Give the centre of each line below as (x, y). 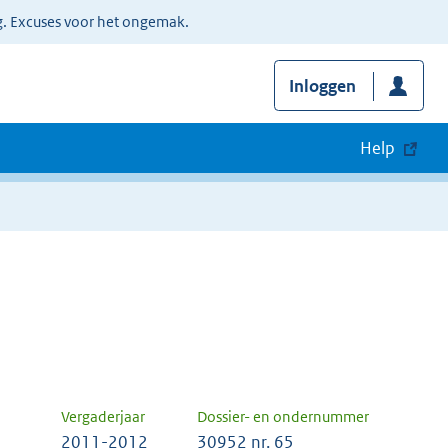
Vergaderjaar (103, 417)
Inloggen (322, 86)
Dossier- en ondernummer (283, 417)
